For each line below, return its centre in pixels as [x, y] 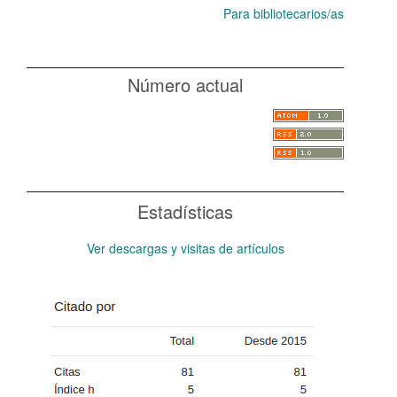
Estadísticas [185, 212]
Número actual [185, 85]
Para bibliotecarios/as [284, 14]
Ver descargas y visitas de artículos [185, 249]
